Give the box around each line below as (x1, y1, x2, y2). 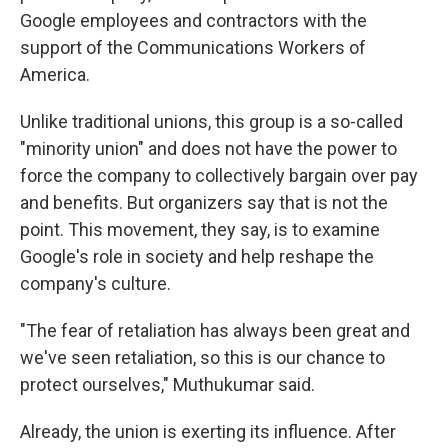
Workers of (278, 37, 366, 58)
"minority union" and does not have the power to (20, 138, 397, 159)
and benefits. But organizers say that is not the (20, 192, 388, 213)
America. (20, 64, 90, 85)
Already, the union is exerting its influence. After (20, 421, 396, 442)
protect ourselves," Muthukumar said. (20, 374, 315, 395)
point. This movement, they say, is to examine (20, 219, 380, 240)
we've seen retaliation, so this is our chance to (20, 347, 385, 368)
